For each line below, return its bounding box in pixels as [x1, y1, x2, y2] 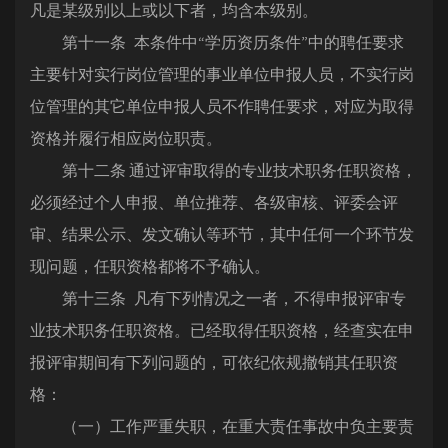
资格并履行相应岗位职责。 [30, 128, 222, 148]
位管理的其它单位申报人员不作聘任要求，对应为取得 [30, 96, 414, 116]
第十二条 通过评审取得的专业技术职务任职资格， [30, 160, 417, 180]
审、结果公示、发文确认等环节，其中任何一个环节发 [30, 224, 414, 244]
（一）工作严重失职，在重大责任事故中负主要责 [30, 416, 414, 436]
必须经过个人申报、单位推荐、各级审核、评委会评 [30, 192, 398, 212]
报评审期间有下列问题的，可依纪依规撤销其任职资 [30, 352, 398, 372]
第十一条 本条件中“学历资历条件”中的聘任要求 [30, 32, 404, 52]
